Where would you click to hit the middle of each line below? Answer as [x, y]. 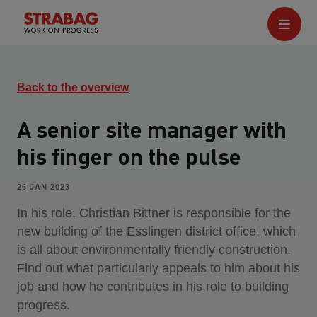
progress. [44, 305]
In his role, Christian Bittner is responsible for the [154, 213]
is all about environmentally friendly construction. [154, 250]
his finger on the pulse [129, 156]
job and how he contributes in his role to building [153, 287]
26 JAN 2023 [44, 187]
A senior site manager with [152, 129]
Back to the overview [73, 87]
